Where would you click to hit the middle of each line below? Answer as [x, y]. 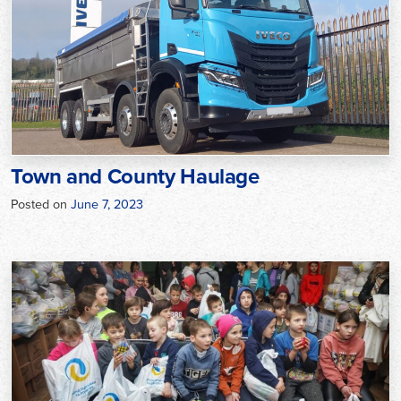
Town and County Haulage [135, 176]
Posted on [41, 204]
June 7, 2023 [107, 204]
